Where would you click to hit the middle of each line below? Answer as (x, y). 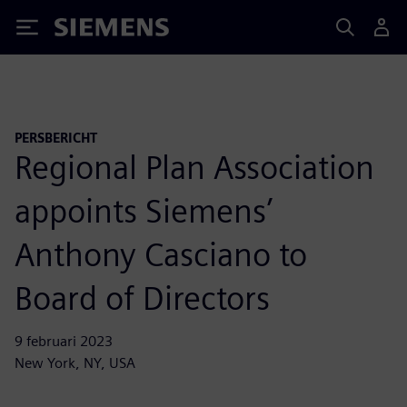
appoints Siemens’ (144, 210)
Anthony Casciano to (161, 254)
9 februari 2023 (64, 341)
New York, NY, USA (75, 362)
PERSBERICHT (56, 138)
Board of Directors (142, 298)
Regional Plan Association (194, 167)
